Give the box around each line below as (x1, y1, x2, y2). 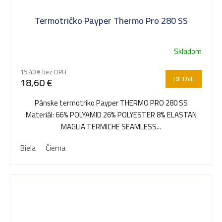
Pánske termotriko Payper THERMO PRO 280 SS (34, 96, 188, 111)
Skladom (174, 44, 202, 59)
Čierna (46, 141, 65, 156)
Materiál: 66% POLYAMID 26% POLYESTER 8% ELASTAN (25, 108, 197, 122)
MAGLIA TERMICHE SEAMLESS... (61, 119, 161, 134)
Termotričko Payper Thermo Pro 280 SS (34, 12, 188, 29)
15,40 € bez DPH (20, 66, 66, 78)
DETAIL (173, 72, 194, 86)
